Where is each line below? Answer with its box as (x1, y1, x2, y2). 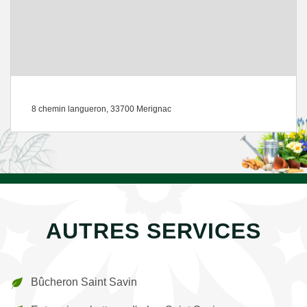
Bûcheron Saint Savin (31, 276, 137, 288)
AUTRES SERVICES (46, 219, 261, 243)
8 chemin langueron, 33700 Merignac (32, 104, 171, 114)
